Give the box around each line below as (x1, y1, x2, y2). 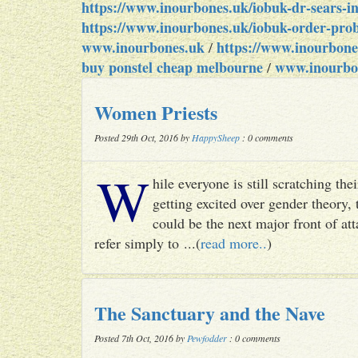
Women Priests (94, 98, 217, 126)
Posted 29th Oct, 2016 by (94, 131, 192, 144)
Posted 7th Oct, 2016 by (94, 332, 187, 344)
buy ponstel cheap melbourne (82, 57, 263, 78)
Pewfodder (187, 332, 227, 344)
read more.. (201, 233, 267, 253)
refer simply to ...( (94, 233, 201, 253)
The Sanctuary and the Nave (94, 299, 325, 327)
